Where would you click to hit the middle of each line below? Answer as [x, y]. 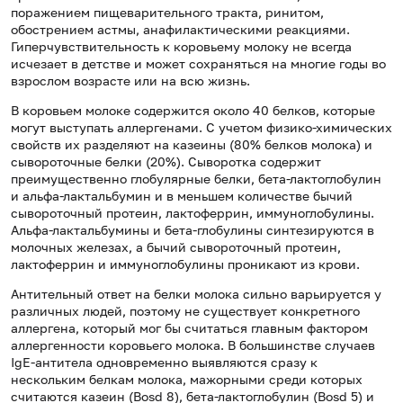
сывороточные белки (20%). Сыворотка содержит [166, 162]
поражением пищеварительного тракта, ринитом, [167, 13]
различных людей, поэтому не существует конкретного [185, 311]
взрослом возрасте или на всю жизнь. [130, 81]
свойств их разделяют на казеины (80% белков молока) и [192, 145]
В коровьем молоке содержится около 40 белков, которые [193, 111]
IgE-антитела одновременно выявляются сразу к [164, 363]
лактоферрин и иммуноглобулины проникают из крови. [185, 264]
